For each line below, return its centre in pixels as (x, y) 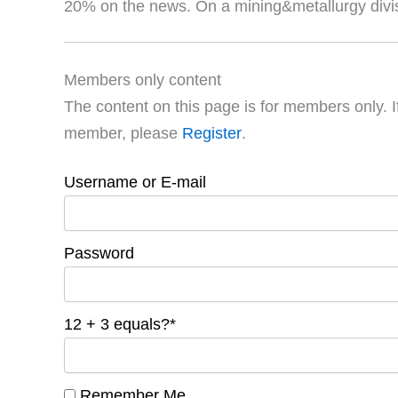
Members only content (143, 80)
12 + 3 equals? (117, 325)
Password (99, 254)
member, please (123, 134)
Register (212, 134)
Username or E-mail (135, 183)
